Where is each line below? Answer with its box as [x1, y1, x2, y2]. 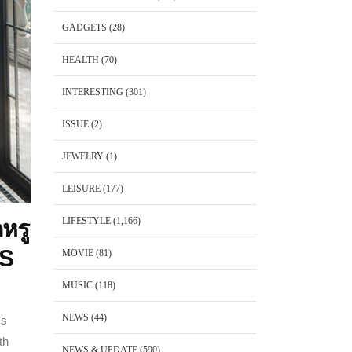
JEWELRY [61, 151, 104, 162]
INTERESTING [61, 86, 123, 97]
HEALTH [61, 54, 99, 65]
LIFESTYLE [61, 215, 111, 226]
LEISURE [61, 183, 101, 194]
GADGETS [61, 22, 107, 33]
